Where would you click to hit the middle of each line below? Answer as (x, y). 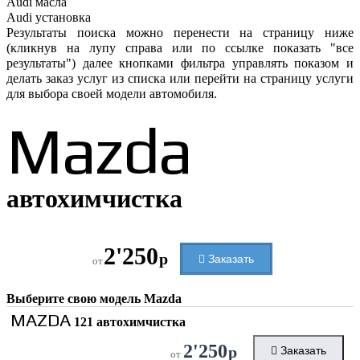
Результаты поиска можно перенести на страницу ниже (180, 33)
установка (63, 18)
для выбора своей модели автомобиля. (112, 94)
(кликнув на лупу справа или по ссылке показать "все (180, 48)
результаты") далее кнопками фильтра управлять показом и (180, 63)
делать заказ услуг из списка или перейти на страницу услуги (180, 79)
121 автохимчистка (128, 322)
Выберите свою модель (75, 299)
